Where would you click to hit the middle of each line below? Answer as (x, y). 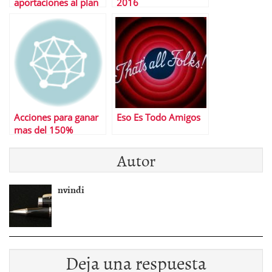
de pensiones (42, 15)
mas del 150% (43, 130)
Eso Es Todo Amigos (158, 117)
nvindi (71, 189)
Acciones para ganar (56, 117)
